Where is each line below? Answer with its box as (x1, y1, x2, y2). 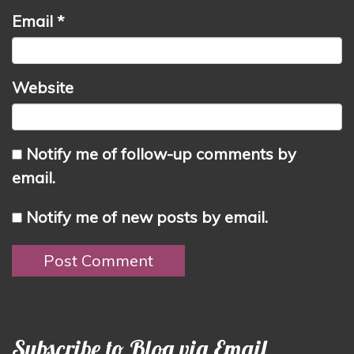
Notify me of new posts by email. (26, 206, 268, 227)
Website (12, 77, 73, 97)
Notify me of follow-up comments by (26, 143, 296, 164)
